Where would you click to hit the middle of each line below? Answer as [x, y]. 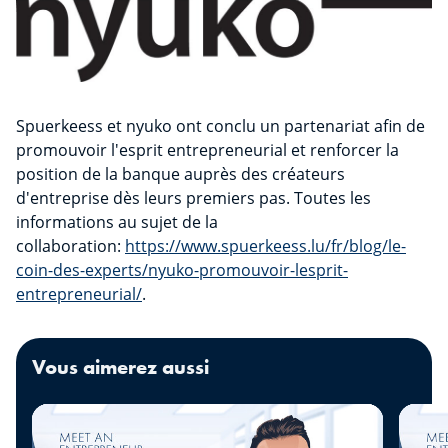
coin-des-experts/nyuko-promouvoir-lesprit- [182, 270]
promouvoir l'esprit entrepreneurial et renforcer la [207, 150]
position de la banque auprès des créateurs [180, 174]
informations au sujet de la [117, 222]
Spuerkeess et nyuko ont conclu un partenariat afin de [220, 126]
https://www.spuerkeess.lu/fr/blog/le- [265, 246]
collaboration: [70, 246]
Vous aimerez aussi [120, 367]
